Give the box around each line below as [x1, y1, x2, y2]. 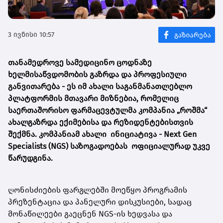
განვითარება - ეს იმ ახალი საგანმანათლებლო [8, 82, 192, 92]
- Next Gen [159, 129, 197, 139]
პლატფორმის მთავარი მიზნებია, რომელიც [8, 94, 179, 104]
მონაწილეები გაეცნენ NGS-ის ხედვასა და [8, 209, 172, 219]
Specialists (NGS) [8, 141, 68, 151]
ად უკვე [180, 141, 210, 151]
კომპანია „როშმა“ [138, 106, 207, 115]
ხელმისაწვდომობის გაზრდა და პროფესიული [8, 70, 187, 80]
